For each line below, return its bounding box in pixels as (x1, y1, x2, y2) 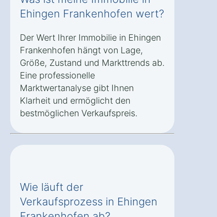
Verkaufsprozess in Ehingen (20, 195, 157, 208)
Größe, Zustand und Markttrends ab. (20, 58, 165, 68)
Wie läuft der (20, 181, 83, 194)
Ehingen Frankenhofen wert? (20, 7, 164, 20)
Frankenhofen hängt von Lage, (20, 45, 143, 56)
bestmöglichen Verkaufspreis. (20, 108, 138, 119)
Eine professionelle (20, 70, 95, 81)
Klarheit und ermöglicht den (20, 95, 130, 106)
